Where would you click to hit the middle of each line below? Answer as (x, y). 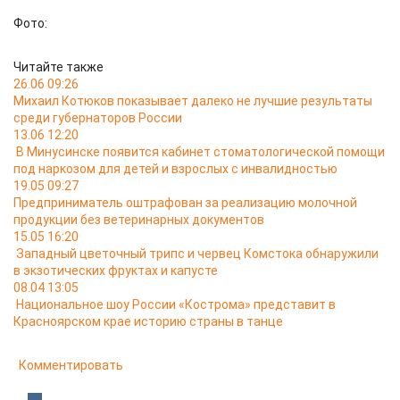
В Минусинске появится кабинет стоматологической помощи (200, 152)
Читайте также (58, 67)
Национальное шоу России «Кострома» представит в (176, 304)
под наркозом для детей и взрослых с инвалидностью (175, 169)
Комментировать (71, 365)
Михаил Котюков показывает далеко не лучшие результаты (193, 101)
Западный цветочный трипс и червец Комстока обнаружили (197, 254)
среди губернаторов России (98, 118)
